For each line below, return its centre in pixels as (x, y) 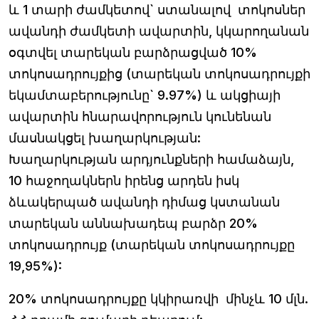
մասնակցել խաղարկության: (105, 137)
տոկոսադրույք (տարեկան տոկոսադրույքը (152, 244)
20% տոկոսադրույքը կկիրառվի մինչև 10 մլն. (158, 298)
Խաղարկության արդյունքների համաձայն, (151, 159)
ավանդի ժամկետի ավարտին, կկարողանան (159, 31)
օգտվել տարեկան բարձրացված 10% (133, 52)
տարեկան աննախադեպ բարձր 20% (133, 223)
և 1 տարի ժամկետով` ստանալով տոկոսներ (157, 9)
